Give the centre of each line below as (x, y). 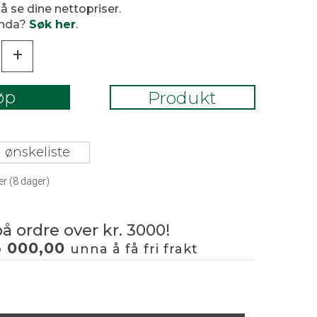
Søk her (52, 24)
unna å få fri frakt (134, 249)
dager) (34, 181)
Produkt (183, 98)
